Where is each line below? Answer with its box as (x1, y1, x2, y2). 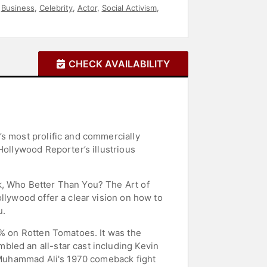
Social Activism (101, 2, 157, 13)
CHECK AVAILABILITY (69, 57, 170, 70)
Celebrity (39, 2, 73, 13)
